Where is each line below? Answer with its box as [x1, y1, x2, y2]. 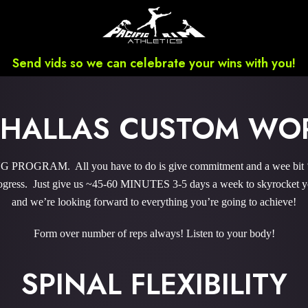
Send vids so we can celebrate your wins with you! [12, 54, 296, 72]
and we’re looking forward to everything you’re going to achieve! [12, 196, 296, 208]
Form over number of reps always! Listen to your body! [33, 228, 275, 239]
